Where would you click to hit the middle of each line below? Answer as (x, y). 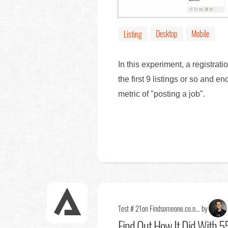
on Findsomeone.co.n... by (175, 208)
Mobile (200, 33)
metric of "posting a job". (162, 94)
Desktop (167, 33)
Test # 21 (130, 208)
